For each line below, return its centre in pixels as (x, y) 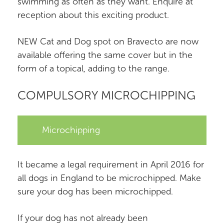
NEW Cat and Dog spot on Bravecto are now (108, 41)
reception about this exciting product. (93, 15)
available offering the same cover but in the (105, 55)
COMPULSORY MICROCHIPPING (106, 95)
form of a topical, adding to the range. (93, 68)
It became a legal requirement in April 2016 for (111, 164)
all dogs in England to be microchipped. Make (109, 178)
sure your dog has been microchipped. (95, 191)
